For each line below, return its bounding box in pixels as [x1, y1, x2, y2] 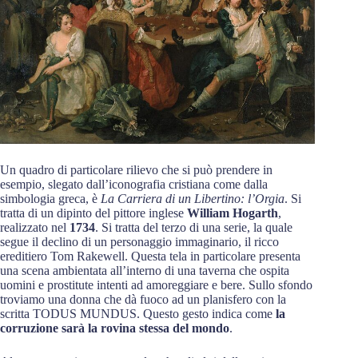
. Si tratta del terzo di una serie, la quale [95, 221, 292, 235]
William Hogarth [187, 206, 278, 221]
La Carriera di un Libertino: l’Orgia [101, 192, 284, 206]
